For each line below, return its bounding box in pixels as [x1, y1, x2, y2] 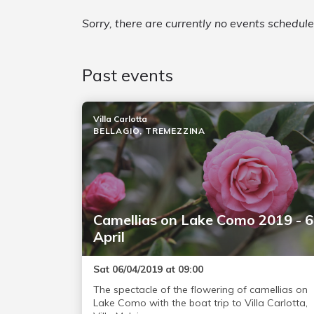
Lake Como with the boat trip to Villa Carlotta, [93, 296, 308, 310]
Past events [82, 64, 173, 86]
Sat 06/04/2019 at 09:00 [93, 263, 203, 276]
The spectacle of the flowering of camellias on [93, 283, 308, 296]
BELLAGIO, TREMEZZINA [93, 125, 205, 137]
